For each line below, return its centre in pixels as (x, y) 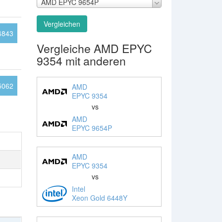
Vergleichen (62, 24)
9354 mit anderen (81, 60)
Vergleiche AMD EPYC (94, 48)
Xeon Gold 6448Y (99, 197)
